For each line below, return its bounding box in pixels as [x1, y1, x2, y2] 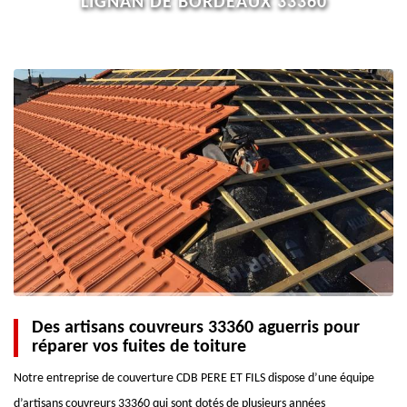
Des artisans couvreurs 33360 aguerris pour [32, 319, 360, 337]
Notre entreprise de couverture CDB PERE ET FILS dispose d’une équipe [14, 372, 374, 385]
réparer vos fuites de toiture [32, 338, 246, 356]
